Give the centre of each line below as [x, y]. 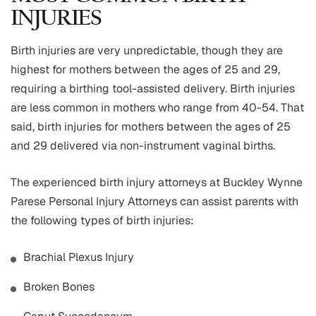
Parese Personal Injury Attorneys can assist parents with [154, 202]
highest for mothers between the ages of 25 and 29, [145, 70]
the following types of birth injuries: [102, 221]
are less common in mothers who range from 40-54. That [157, 108]
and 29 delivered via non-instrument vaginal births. [143, 146]
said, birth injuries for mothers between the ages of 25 [151, 127]
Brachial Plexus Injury [79, 257]
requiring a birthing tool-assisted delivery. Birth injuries [153, 89]
